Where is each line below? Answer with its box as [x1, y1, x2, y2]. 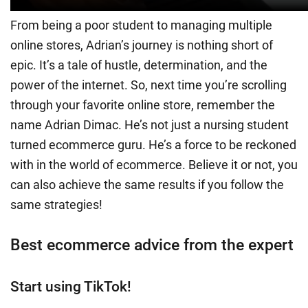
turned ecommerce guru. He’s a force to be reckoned [10, 137, 296, 152]
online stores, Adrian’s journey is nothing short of [10, 37, 273, 52]
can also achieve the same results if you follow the [10, 177, 284, 192]
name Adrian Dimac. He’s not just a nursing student [10, 117, 289, 132]
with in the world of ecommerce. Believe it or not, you [10, 157, 298, 172]
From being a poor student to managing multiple [10, 17, 272, 32]
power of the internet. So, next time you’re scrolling [10, 77, 287, 92]
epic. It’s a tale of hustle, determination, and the [10, 57, 267, 72]
